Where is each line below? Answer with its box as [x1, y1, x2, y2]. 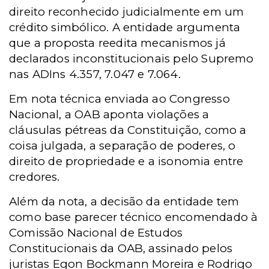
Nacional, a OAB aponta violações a [9, 107, 210, 122]
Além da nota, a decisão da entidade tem [9, 195, 240, 209]
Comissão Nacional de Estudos [9, 226, 183, 240]
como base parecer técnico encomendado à [9, 210, 258, 225]
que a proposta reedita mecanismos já [9, 36, 226, 50]
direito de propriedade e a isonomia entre [9, 154, 244, 169]
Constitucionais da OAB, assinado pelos [9, 241, 233, 256]
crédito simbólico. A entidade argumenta [9, 20, 241, 35]
